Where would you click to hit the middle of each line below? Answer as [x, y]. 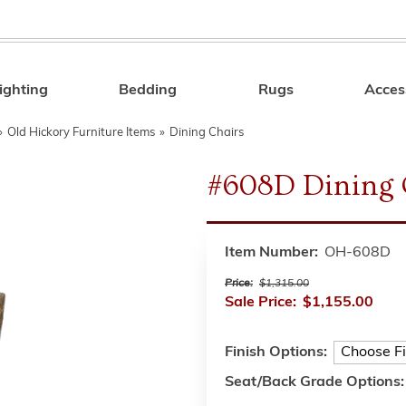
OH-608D [358, 253]
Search [303, 93]
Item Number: [271, 253]
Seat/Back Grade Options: [314, 382]
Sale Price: [261, 303]
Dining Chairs [207, 133]
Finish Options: [276, 353]
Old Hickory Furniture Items [81, 133]
